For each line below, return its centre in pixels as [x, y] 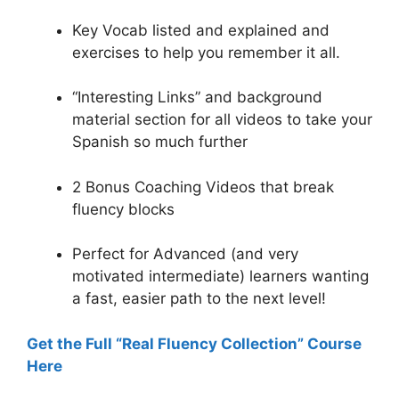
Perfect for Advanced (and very [185, 254]
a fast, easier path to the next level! [199, 299]
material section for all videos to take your [222, 120]
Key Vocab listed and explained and [201, 30]
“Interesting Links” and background [197, 98]
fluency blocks [123, 209]
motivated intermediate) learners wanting [220, 277]
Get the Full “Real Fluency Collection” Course [194, 343]
